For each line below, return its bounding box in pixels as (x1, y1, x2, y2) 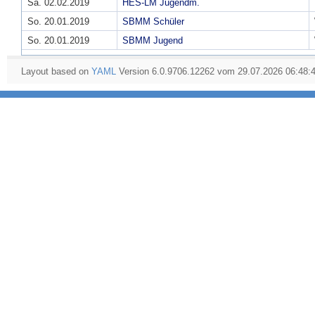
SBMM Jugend (122, 35, 183, 46)
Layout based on (21, 65, 91, 77)
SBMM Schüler (122, 16, 184, 27)
